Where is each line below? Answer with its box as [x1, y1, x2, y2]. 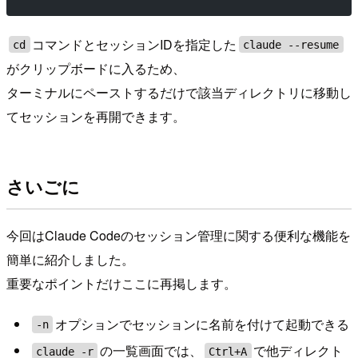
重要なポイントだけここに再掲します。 [6, 273, 237, 292]
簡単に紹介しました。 [6, 249, 134, 268]
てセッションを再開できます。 [6, 106, 185, 125]
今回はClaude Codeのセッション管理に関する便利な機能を [6, 225, 351, 245]
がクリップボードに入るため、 [6, 58, 185, 78]
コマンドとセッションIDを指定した [32, 34, 237, 54]
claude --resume [243, 38, 340, 51]
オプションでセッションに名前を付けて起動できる [55, 315, 350, 334]
